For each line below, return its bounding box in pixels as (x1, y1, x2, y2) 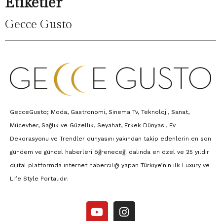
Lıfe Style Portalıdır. (10, 175, 69, 183)
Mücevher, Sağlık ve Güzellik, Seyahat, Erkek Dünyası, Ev (10, 122, 176, 129)
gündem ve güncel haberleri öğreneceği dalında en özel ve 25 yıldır (10, 148, 209, 156)
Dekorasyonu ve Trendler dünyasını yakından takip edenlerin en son (10, 135, 211, 143)
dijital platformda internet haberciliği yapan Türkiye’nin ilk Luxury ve (10, 162, 210, 169)
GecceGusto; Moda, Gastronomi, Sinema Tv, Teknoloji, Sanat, (10, 109, 189, 116)
